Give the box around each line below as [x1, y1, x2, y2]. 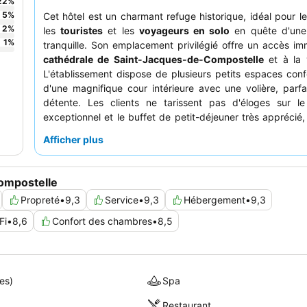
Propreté [21, 194, 60, 206]
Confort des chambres [52, 215, 152, 228]
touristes [60, 25, 103, 37]
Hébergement [184, 194, 245, 206]
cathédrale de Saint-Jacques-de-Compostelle [43, 53, 264, 66]
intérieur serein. [43, 154, 112, 167]
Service [105, 194, 138, 206]
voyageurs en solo [138, 25, 230, 37]
